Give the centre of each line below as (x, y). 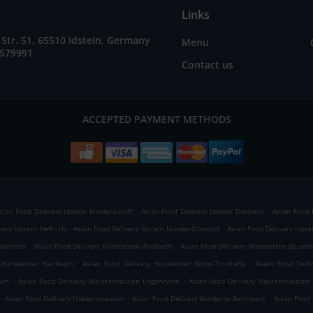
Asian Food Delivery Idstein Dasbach (202, 211)
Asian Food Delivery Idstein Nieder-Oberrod (146, 228)
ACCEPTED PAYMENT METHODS (156, 119)
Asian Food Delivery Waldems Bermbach (199, 298)
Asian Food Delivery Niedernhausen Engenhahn (99, 281)
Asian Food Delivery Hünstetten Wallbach (103, 246)
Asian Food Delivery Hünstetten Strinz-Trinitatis (165, 263)
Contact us (207, 65)
